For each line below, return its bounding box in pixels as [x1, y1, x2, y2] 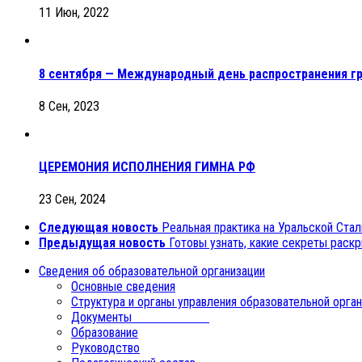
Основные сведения [71, 279, 175, 295]
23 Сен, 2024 [39, 192, 106, 208]
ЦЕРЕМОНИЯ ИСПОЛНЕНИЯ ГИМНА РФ [39, 159, 255, 175]
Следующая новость [39, 220, 158, 236]
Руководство [71, 340, 140, 356]
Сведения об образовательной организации [39, 263, 265, 280]
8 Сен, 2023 [39, 98, 99, 114]
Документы [71, 309, 209, 326]
